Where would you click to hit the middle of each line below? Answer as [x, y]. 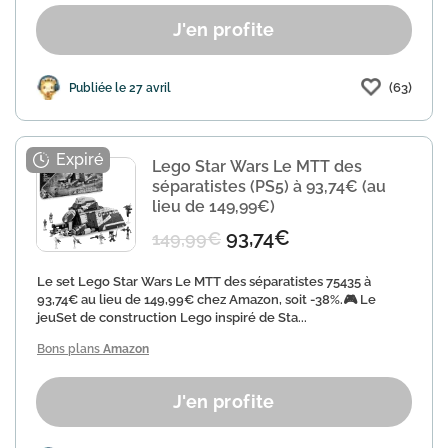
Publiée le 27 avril [120, 87]
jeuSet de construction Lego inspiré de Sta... [172, 317]
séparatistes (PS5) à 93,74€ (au [269, 186]
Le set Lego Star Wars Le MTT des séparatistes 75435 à [204, 281]
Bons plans [70, 349]
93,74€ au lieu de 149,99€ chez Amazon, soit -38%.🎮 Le [206, 299]
